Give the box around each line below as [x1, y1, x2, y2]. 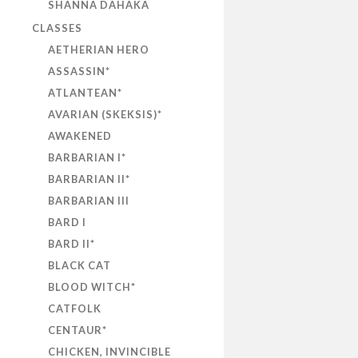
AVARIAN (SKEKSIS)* [48, 108, 162, 121]
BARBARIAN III [48, 194, 129, 208]
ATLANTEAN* [48, 86, 122, 100]
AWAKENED [48, 129, 112, 143]
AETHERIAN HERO [48, 43, 149, 57]
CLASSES [32, 22, 82, 35]
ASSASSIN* [48, 65, 110, 78]
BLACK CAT [48, 259, 111, 272]
